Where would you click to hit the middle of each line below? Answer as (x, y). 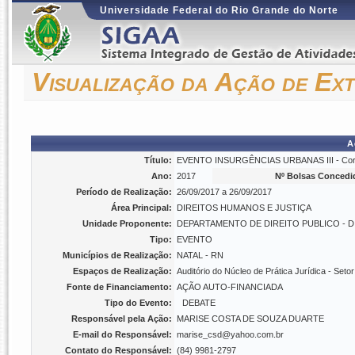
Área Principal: (141, 208)
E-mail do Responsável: (122, 334)
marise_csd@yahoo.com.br (230, 334)
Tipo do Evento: (138, 303)
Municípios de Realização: (117, 255)
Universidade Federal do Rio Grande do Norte (219, 10)
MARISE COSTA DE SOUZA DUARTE (250, 319)
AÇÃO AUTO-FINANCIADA (230, 287)
